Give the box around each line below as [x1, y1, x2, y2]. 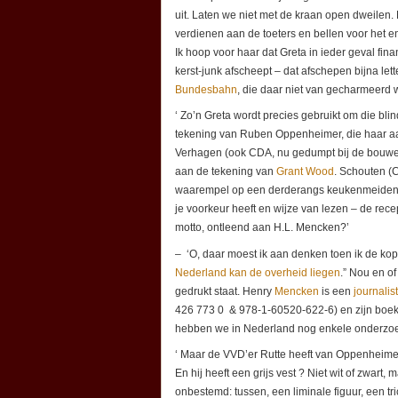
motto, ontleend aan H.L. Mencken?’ [175, 221, 349, 235]
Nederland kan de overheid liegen [175, 266, 340, 279]
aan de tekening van [175, 165, 276, 179]
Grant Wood [276, 165, 334, 179]
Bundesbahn [175, 84, 237, 97]
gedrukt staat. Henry [175, 284, 275, 298]
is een [319, 284, 354, 298]
